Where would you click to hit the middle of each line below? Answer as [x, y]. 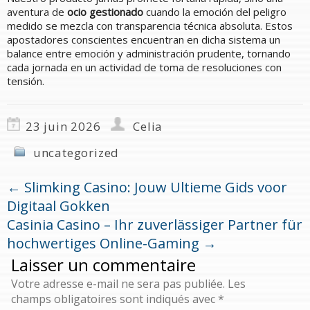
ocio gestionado [105, 11]
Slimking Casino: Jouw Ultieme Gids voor [154, 187]
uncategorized [76, 152]
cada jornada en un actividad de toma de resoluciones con [144, 67]
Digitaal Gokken [58, 206]
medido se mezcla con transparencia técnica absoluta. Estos [150, 25]
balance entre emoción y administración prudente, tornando [149, 53]
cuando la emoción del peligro [215, 11]
